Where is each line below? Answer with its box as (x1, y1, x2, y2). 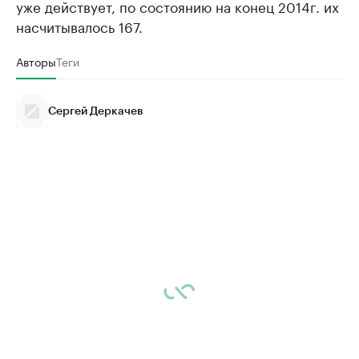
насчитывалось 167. (16, 15, 143, 37)
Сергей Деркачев (48, 106, 143, 118)
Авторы (16, 52, 56, 71)
